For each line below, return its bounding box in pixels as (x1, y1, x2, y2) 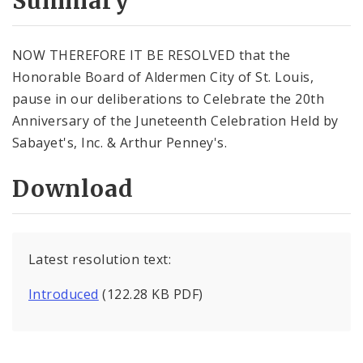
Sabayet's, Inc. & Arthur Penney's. (12, 133, 228, 152)
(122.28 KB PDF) (98, 285, 203, 304)
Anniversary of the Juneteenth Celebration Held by (12, 111, 339, 130)
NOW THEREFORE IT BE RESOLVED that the (12, 45, 291, 64)
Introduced (28, 285, 99, 304)
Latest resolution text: (28, 250, 172, 269)
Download (12, 174, 134, 204)
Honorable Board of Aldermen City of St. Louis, (12, 67, 314, 86)
